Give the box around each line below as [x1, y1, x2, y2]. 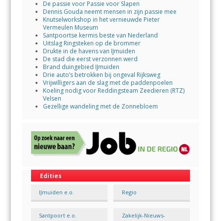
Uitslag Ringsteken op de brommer [42, 38, 141, 47]
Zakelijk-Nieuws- [121, 212, 165, 220]
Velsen [42, 94, 61, 103]
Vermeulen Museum [42, 23, 98, 32]
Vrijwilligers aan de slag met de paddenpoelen [42, 78, 173, 87]
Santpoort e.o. [39, 212, 77, 220]
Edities [39, 171, 62, 180]
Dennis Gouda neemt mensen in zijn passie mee [42, 7, 177, 16]
